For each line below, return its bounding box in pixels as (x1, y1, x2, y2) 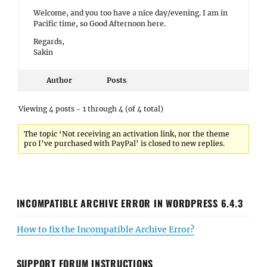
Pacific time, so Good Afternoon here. (33, 19, 166, 28)
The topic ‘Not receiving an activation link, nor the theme (24, 129, 230, 138)
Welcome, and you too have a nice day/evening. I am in (33, 8, 228, 17)
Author (46, 76, 72, 85)
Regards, (33, 37, 64, 46)
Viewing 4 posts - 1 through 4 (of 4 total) (18, 104, 163, 113)
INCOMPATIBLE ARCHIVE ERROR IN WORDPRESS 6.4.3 (16, 195, 243, 210)
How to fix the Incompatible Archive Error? (16, 223, 194, 235)
